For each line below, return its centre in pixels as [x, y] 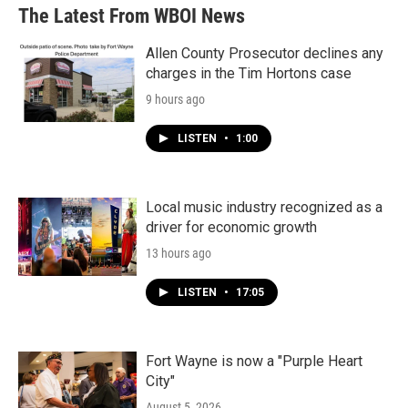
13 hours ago [178, 254]
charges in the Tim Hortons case [249, 74]
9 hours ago [175, 100]
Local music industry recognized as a [264, 208]
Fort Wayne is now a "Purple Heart [254, 362]
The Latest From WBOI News [132, 16]
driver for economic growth [231, 228]
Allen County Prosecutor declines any [265, 54]
